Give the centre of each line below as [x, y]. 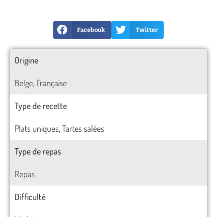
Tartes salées [83, 128]
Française [52, 83]
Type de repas [38, 151]
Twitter [147, 30]
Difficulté [30, 196]
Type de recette [41, 105]
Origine [26, 60]
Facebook [91, 30]
